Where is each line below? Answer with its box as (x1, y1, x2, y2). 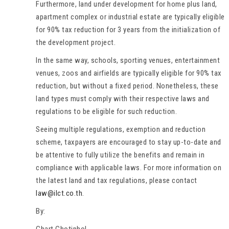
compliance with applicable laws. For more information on (36, 163, 221, 172)
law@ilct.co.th (36, 188, 82, 198)
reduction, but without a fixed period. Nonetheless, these (36, 81, 219, 90)
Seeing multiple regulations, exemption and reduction (36, 124, 205, 134)
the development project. (36, 37, 116, 47)
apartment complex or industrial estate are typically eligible (36, 12, 225, 21)
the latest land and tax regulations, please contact (36, 175, 197, 185)
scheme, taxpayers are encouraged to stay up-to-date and (36, 137, 221, 147)
